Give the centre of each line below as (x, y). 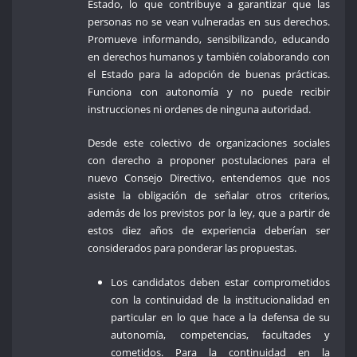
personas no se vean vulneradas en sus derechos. (209, 22)
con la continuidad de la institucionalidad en (221, 299)
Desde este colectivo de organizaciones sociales (209, 143)
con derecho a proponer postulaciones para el (209, 161)
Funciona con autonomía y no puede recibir (209, 92)
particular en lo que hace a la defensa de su (221, 317)
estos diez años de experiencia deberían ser (209, 231)
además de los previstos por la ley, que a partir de (209, 213)
